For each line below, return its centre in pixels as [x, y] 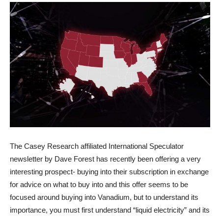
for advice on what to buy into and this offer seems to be [99, 184]
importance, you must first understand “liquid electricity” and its [110, 210]
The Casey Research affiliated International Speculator [97, 146]
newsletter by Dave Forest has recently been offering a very [105, 159]
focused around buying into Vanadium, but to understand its [104, 197]
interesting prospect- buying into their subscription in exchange [109, 172]
